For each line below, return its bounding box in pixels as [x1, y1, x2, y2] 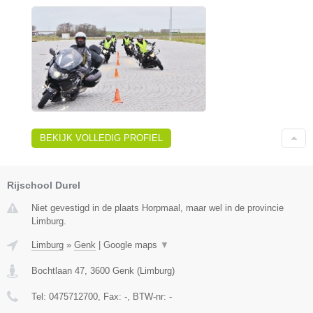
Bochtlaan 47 [31, 265, 85, 276]
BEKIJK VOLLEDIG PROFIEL [40, 132, 163, 143]
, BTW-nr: [127, 291, 169, 302]
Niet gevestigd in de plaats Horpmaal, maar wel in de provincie [31, 202, 284, 213]
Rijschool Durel [7, 179, 80, 191]
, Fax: [98, 291, 124, 302]
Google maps [103, 239, 160, 250]
